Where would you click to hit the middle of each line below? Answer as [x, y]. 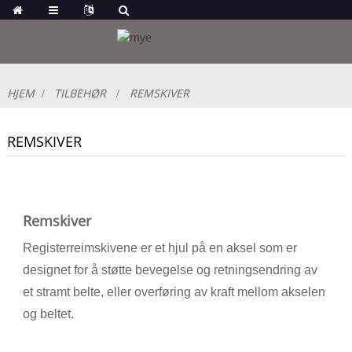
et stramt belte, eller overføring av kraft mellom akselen [174, 291]
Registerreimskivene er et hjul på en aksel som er [159, 247]
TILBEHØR [81, 93]
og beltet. [48, 313]
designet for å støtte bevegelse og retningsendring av [170, 269]
